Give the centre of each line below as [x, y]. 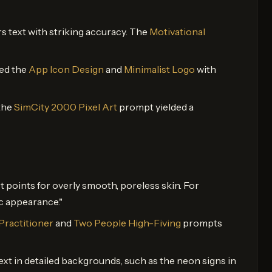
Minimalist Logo [159, 69]
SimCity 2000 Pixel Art [66, 107]
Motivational [177, 31]
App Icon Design [66, 69]
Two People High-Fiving [127, 223]
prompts [202, 223]
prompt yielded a [155, 107]
